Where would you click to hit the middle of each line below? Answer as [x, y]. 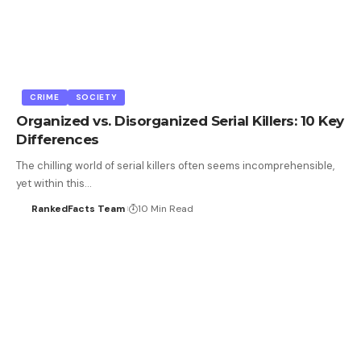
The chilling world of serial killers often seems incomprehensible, [175, 165]
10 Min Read [165, 208]
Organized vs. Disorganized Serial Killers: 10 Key [180, 120]
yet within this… [54, 183]
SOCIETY [96, 97]
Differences [58, 139]
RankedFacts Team [78, 208]
